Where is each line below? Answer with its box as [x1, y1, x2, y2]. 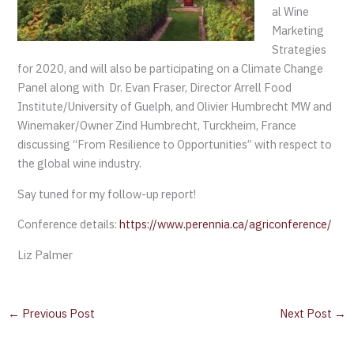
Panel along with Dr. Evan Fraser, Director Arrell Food [17, 80, 292, 96]
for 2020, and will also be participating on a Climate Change [17, 61, 324, 77]
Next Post [280, 305, 335, 321]
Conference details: [17, 217, 120, 232]
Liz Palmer [17, 247, 73, 262]
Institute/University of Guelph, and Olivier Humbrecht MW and [17, 99, 333, 115]
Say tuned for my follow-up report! [17, 186, 197, 201]
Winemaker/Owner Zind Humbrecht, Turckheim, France [17, 118, 297, 134]
